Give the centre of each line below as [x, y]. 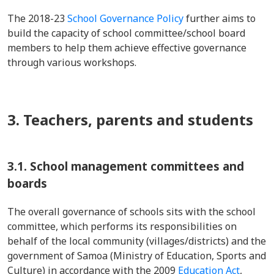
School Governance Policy [125, 18]
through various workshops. [74, 62]
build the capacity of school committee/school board [126, 33]
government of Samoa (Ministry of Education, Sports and [137, 256]
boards [27, 183]
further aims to [220, 18]
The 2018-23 [37, 18]
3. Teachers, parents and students [130, 120]
